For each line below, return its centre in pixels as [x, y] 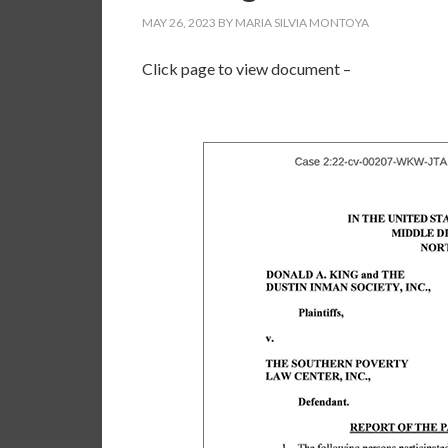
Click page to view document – [246, 68]
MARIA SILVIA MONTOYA [302, 22]
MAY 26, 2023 [179, 22]
